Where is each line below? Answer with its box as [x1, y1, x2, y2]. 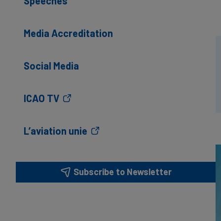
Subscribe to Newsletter [74, 166, 172, 178]
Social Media [24, 59, 79, 72]
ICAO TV [24, 92, 59, 104]
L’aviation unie [24, 124, 87, 137]
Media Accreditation [24, 27, 113, 39]
